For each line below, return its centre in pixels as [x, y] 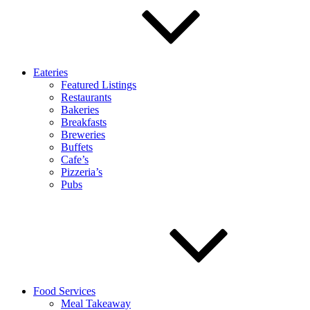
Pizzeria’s [82, 172]
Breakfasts [84, 122]
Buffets [77, 147]
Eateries [51, 72]
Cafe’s [75, 159]
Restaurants [86, 97]
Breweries [83, 135]
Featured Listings [99, 85]
